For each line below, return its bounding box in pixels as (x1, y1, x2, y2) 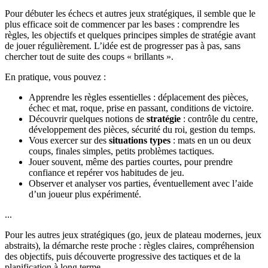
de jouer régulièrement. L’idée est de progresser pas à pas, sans (5, 40, 240, 51)
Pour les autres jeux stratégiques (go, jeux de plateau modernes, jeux (5, 229, 261, 240)
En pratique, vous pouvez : (5, 71, 106, 82)
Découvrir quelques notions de (29, 113, 147, 124)
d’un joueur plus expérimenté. (29, 188, 141, 199)
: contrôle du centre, (181, 113, 258, 124)
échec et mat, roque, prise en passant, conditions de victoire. (29, 102, 254, 113)
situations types (109, 135, 170, 145)
